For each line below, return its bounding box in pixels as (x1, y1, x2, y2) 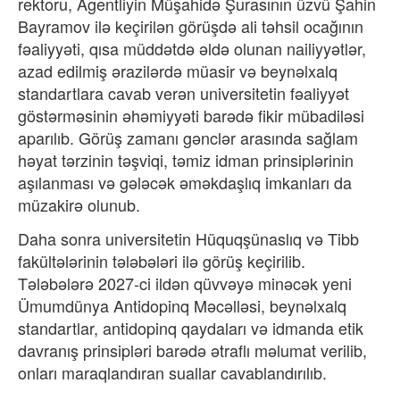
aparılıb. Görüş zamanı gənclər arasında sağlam (18, 126, 358, 149)
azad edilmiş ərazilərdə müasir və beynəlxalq (18, 59, 337, 82)
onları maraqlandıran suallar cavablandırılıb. (18, 361, 327, 384)
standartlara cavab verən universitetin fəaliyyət (18, 81, 349, 104)
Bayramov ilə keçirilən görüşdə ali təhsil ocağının (18, 14, 363, 37)
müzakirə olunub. (18, 193, 140, 216)
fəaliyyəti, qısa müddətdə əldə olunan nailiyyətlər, (18, 37, 366, 60)
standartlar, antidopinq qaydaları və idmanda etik (18, 316, 363, 339)
